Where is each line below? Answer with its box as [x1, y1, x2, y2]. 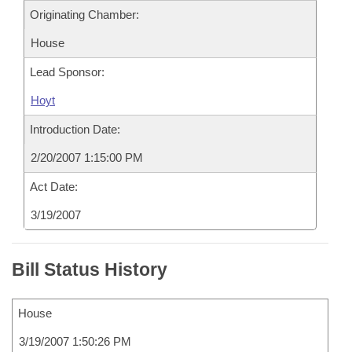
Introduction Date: [30, 123, 120, 136]
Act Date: [30, 180, 78, 193]
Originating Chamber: [30, 8, 139, 21]
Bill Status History [12, 259, 167, 280]
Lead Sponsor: [30, 65, 104, 79]
